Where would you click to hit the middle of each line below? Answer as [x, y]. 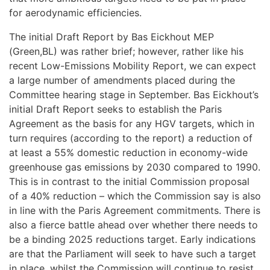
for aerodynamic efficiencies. [75, 13]
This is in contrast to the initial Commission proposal [129, 181]
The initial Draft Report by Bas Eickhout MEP [111, 37]
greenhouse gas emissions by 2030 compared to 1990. [135, 167]
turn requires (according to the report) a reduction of [131, 138]
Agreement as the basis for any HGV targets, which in [132, 124]
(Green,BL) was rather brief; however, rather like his [126, 51]
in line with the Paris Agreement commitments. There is [135, 210]
